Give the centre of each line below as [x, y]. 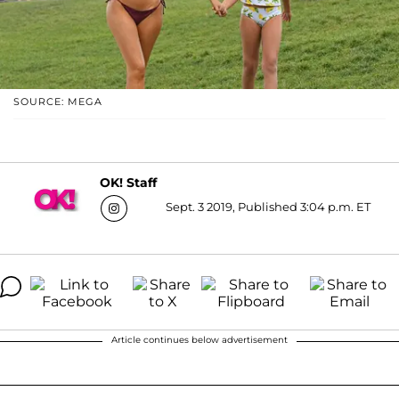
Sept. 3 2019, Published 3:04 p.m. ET [268, 206]
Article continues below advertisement [199, 339]
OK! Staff [128, 183]
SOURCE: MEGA [58, 101]
